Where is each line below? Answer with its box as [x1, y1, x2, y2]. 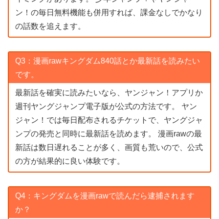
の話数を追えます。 [15, 22, 86, 31]
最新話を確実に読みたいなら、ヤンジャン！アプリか [15, 88, 203, 97]
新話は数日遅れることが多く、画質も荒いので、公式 [15, 143, 203, 152]
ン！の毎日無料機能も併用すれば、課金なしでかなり [15, 8, 203, 17]
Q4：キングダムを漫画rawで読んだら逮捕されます [15, 191, 195, 200]
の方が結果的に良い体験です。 [15, 157, 125, 166]
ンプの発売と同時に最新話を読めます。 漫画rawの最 [15, 130, 202, 138]
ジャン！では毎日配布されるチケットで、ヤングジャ [15, 116, 203, 125]
